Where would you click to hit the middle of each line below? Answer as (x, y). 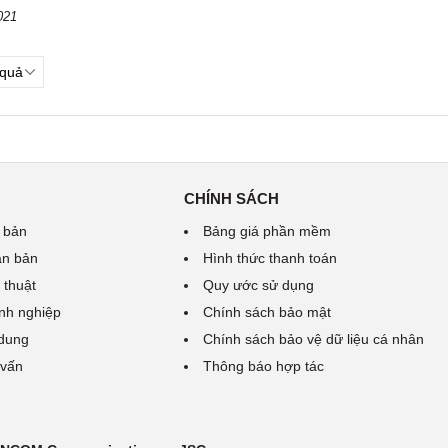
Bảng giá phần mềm (266, 231)
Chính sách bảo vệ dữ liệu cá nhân (313, 339)
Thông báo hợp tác (263, 366)
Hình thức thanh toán (269, 258)
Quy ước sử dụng (258, 285)
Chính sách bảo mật (266, 312)
